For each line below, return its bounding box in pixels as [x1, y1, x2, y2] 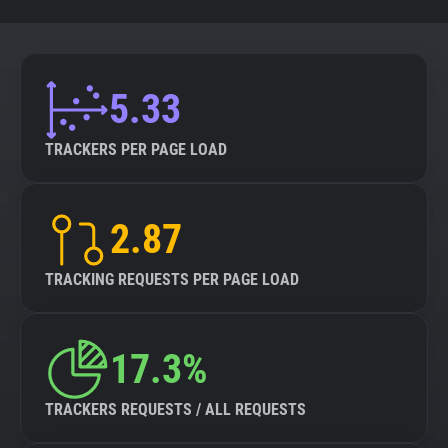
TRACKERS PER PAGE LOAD [45, 140, 227, 159]
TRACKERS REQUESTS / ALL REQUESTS [45, 400, 306, 419]
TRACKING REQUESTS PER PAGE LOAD [45, 270, 299, 289]
